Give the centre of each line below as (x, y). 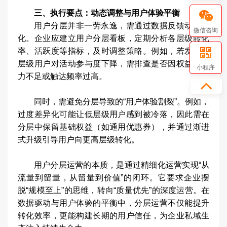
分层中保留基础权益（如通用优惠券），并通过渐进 (113, 127)
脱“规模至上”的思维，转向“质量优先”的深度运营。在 (113, 190)
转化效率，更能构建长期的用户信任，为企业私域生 (113, 216)
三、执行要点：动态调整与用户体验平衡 (107, 13)
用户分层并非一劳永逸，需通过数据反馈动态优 (122, 26)
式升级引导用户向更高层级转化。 (79, 140)
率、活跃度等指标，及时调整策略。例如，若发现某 (113, 51)
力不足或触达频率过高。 (62, 76)
